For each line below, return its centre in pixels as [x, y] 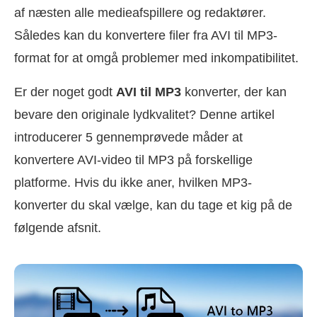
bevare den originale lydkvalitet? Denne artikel [144, 114]
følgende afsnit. [58, 227]
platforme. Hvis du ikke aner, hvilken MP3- [133, 182]
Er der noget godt [65, 92]
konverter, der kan [234, 92]
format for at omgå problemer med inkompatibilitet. [156, 58]
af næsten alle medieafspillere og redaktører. [140, 12]
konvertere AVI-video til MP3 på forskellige [133, 160]
